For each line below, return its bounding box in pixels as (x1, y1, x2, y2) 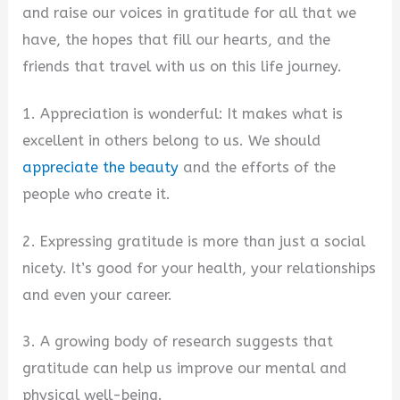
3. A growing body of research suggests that (22, 333, 334, 351)
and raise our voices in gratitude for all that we (22, 4, 357, 22)
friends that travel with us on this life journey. (22, 58, 343, 76)
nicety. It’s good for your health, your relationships (22, 259, 377, 277)
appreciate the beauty (22, 158, 179, 176)
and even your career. (22, 286, 173, 304)
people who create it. (22, 185, 171, 203)
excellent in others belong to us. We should (22, 131, 321, 149)
